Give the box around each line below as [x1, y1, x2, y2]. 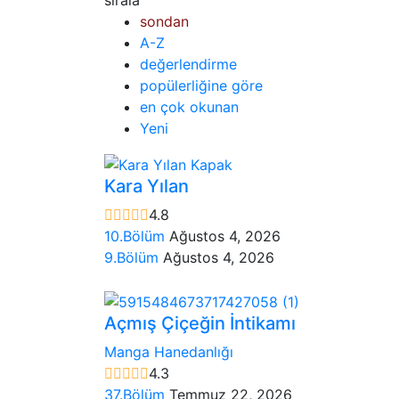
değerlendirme [140, 54, 237, 73]
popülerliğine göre [140, 76, 263, 94]
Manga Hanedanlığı [104, 342, 233, 361]
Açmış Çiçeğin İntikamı [104, 312, 296, 334]
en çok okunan [140, 97, 239, 116]
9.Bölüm [104, 248, 163, 267]
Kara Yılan [104, 175, 189, 198]
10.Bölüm [104, 227, 169, 246]
